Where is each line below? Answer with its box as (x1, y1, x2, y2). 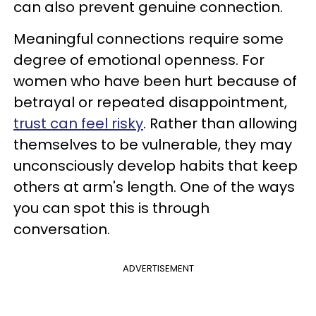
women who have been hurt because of (13, 71, 297, 91)
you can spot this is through (13, 198, 209, 218)
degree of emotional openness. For (13, 50, 265, 70)
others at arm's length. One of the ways (13, 177, 295, 197)
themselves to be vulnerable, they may (13, 135, 292, 154)
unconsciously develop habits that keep (13, 156, 298, 176)
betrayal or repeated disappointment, (13, 92, 287, 112)
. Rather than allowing (143, 114, 298, 133)
